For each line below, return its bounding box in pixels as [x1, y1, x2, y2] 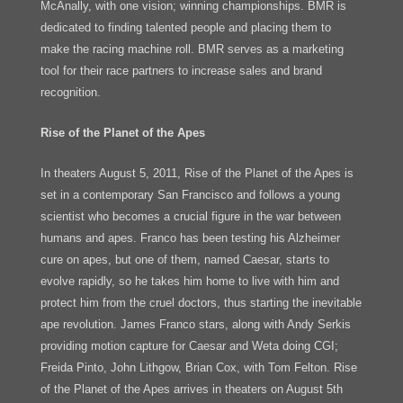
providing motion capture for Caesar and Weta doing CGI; [40, 338, 338, 353]
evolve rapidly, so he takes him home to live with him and [40, 273, 339, 288]
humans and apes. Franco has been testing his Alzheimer [40, 230, 340, 245]
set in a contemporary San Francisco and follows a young [40, 187, 340, 201]
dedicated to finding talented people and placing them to [40, 21, 331, 35]
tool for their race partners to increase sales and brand [40, 64, 322, 78]
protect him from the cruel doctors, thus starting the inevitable [40, 295, 362, 309]
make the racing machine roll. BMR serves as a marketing [40, 42, 344, 57]
